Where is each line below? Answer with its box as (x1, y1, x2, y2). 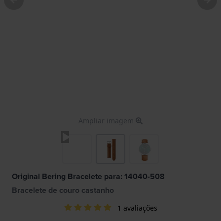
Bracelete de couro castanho (12, 184, 114, 196)
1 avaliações (117, 203, 157, 213)
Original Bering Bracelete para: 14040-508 (12, 170, 165, 182)
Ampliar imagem (78, 115, 136, 125)
